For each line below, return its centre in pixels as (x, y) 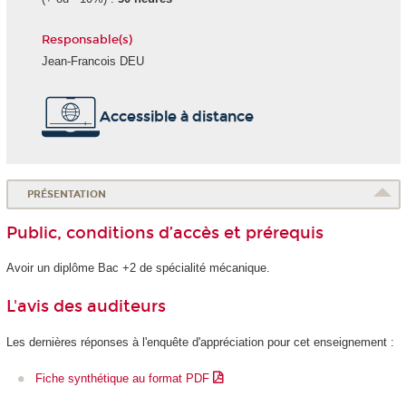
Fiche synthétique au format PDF (124, 379)
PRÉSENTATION (67, 194)
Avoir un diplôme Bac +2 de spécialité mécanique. (138, 267)
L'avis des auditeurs (86, 307)
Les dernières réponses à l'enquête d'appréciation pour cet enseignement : (200, 342)
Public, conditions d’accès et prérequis (164, 232)
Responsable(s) (87, 40)
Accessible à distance (176, 117)
